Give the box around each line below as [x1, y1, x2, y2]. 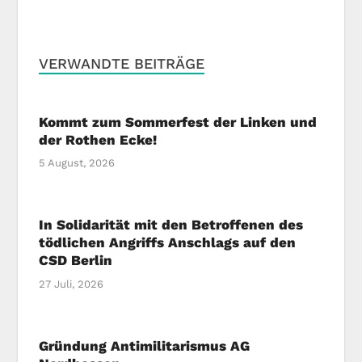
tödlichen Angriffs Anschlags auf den [39, 234, 297, 251]
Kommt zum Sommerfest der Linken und [39, 113, 318, 130]
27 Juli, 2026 [39, 277, 104, 290]
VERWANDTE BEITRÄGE [39, 54, 205, 72]
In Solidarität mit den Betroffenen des [39, 217, 304, 234]
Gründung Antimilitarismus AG [39, 337, 250, 354]
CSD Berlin [39, 252, 113, 269]
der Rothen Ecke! [39, 131, 158, 148]
